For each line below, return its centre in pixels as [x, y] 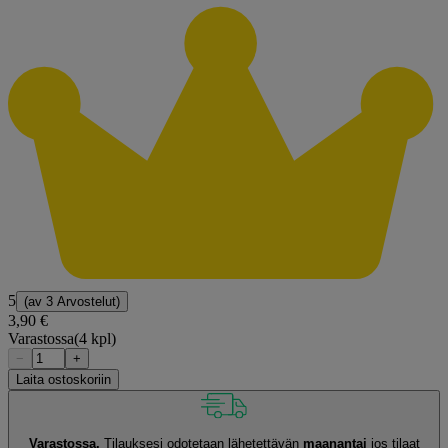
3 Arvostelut [81, 301]
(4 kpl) [95, 338]
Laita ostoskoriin [63, 379]
